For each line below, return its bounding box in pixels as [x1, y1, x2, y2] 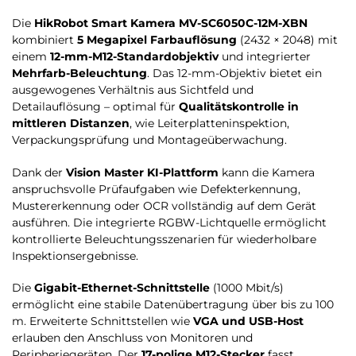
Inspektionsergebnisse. [12, 248, 138, 263]
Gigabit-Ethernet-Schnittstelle [34, 281, 210, 296]
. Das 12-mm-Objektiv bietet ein [147, 66, 322, 81]
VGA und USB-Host [193, 314, 304, 329]
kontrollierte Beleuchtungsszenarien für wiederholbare [12, 231, 316, 246]
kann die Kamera [219, 164, 315, 180]
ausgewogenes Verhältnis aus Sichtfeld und [12, 83, 253, 98]
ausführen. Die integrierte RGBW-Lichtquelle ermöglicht [12, 215, 327, 230]
